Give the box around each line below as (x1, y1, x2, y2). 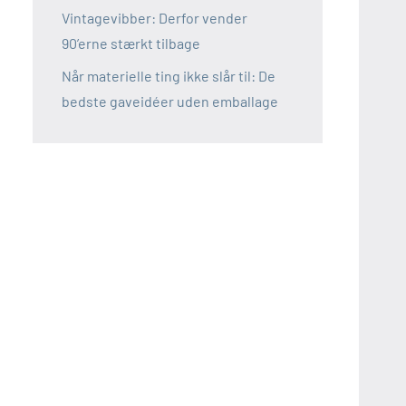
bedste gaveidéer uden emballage (62, 92, 278, 111)
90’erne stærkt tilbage (62, 34, 200, 53)
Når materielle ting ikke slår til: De (62, 67, 275, 85)
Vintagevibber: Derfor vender (62, 9, 247, 27)
